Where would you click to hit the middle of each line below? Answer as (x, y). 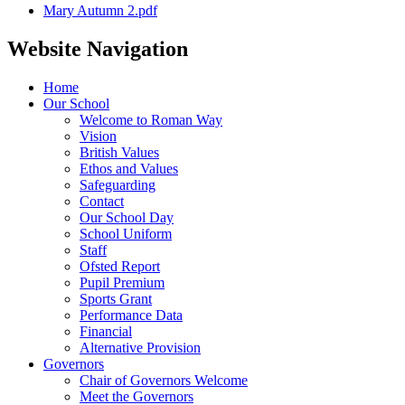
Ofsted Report (120, 266)
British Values (119, 152)
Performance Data (131, 315)
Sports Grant (116, 298)
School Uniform (126, 233)
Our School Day (127, 217)
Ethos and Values (129, 168)
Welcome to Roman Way (151, 119)
